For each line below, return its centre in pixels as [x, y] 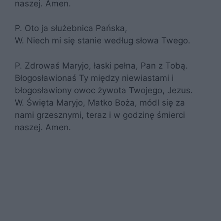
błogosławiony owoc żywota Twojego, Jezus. [104, 90]
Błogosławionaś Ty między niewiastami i [94, 78]
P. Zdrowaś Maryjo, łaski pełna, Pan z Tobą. [101, 65]
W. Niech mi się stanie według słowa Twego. [103, 40]
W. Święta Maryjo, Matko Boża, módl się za [100, 102]
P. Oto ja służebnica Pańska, [71, 28]
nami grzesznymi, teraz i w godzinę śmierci [100, 115]
